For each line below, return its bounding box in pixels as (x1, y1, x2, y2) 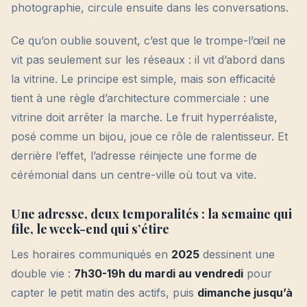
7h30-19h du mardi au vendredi (74, 267, 243, 280)
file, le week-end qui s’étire (11, 220, 169, 237)
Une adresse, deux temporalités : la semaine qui (11, 205, 292, 222)
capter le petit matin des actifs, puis (11, 286, 197, 299)
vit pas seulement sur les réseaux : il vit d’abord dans (11, 53, 285, 66)
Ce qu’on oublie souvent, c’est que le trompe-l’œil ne (11, 34, 286, 47)
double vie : (11, 267, 74, 280)
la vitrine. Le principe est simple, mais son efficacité (11, 72, 275, 86)
